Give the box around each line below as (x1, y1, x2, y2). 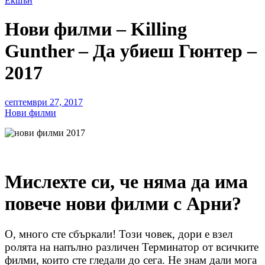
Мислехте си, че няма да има (5, 171, 248, 193)
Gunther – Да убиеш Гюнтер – (5, 40, 257, 62)
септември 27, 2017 (5, 96, 83, 107)
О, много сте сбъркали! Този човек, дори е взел (5, 227, 232, 240)
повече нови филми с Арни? (5, 193, 241, 215)
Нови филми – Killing (5, 18, 187, 40)
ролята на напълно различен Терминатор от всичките (5, 240, 258, 253)
